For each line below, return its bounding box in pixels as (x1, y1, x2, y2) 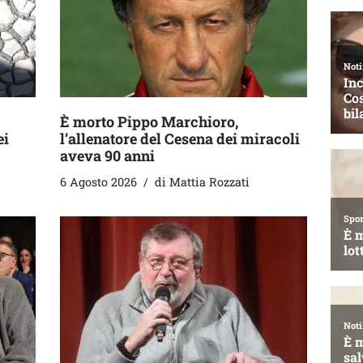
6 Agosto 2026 (60, 173, 137, 190)
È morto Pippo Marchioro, (60, 111, 238, 131)
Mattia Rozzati (169, 173, 250, 190)
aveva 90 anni (60, 145, 155, 165)
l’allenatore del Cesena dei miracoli (60, 128, 300, 148)
